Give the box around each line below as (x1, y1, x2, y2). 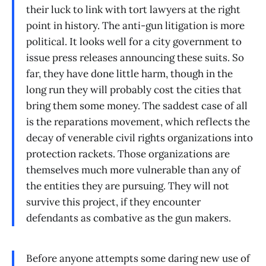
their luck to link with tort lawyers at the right (26, 3, 240, 17)
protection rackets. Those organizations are (26, 147, 230, 161)
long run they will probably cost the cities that (26, 83, 242, 97)
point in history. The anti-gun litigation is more (26, 19, 245, 33)
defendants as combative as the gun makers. (26, 211, 231, 225)
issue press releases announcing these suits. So (26, 51, 244, 65)
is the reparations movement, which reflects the (26, 115, 250, 129)
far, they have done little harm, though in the (26, 67, 233, 81)
